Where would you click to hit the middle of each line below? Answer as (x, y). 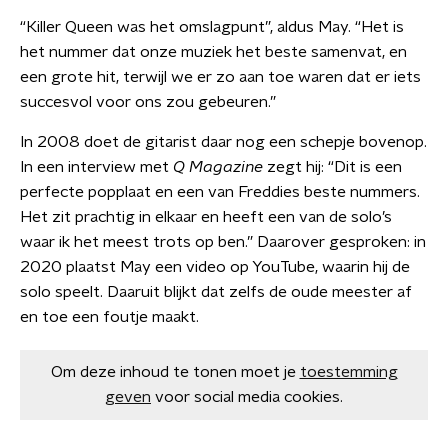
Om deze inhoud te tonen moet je (173, 372)
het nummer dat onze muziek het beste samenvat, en (213, 52)
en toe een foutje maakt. (109, 317)
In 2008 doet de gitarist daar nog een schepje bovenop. (223, 142)
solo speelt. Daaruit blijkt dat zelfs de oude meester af (216, 292)
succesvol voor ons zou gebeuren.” (148, 102)
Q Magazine (220, 167)
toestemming (348, 372)
